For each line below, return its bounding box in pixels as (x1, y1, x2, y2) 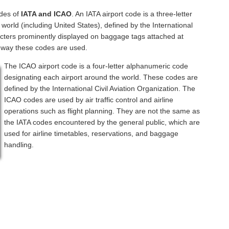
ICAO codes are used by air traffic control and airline (4, 95, 174, 104)
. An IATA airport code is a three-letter (72, 9, 193, 18)
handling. (4, 140, 34, 149)
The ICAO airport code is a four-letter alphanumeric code (4, 61, 189, 70)
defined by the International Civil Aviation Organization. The (4, 84, 196, 93)
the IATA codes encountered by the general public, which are (4, 118, 200, 126)
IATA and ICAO (21, 9, 72, 18)
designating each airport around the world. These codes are (4, 73, 198, 81)
